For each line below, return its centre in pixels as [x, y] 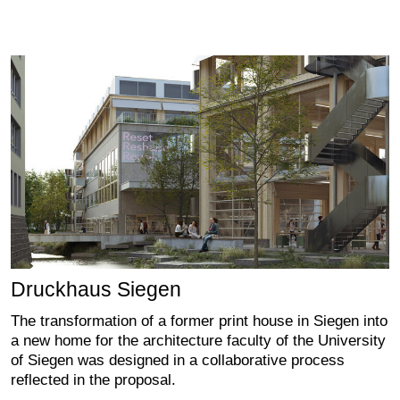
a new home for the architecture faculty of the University [198, 340]
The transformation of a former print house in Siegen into [199, 320]
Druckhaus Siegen [96, 289]
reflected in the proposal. [93, 379]
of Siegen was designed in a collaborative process [178, 359]
